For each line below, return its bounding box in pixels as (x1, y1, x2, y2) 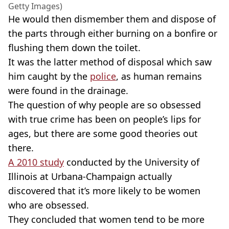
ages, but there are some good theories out (8, 127, 198, 140)
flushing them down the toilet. (8, 41, 141, 54)
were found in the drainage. (8, 84, 128, 97)
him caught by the (8, 70, 90, 82)
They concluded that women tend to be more (8, 213, 204, 225)
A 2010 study (8, 155, 64, 168)
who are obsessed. (8, 198, 89, 211)
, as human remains (116, 70, 202, 82)
